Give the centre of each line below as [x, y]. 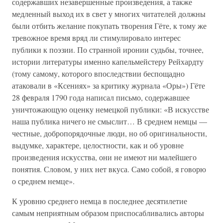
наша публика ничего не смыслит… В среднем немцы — [110, 121]
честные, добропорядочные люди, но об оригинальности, [110, 133]
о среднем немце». [43, 181]
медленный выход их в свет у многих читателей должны [109, 14]
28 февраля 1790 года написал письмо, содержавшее [101, 97]
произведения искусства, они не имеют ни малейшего [104, 157]
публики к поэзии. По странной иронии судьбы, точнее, [108, 50]
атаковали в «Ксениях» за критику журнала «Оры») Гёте [109, 85]
